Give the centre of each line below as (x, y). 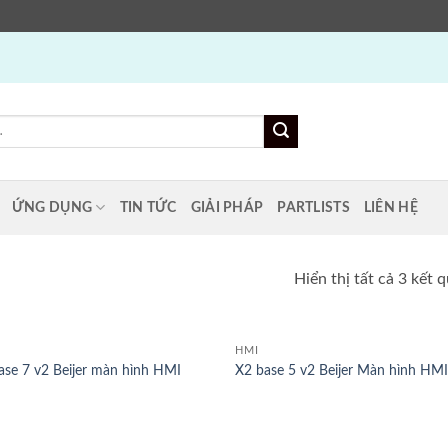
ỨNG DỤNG (52, 207)
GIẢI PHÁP (227, 207)
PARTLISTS (313, 207)
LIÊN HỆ (390, 207)
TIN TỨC (148, 207)
